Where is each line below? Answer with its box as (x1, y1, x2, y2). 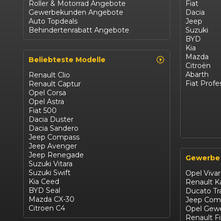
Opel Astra (29, 97, 64, 107)
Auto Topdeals (29, 17, 77, 26)
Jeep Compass (29, 133, 79, 142)
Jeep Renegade (29, 150, 84, 160)
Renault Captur (29, 79, 81, 89)
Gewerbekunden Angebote (29, 8, 123, 17)
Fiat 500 (29, 106, 57, 115)
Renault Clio (29, 71, 70, 80)
